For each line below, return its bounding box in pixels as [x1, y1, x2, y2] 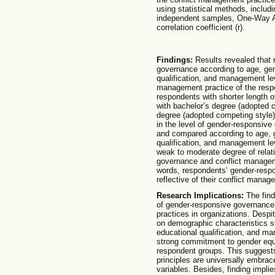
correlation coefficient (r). [156, 23, 245, 33]
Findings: [156, 55, 193, 64]
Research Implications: [156, 191, 244, 201]
